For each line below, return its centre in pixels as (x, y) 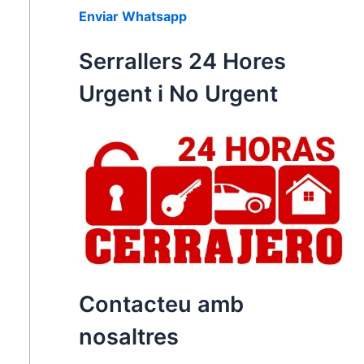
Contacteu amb (161, 305)
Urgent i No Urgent (178, 94)
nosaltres (128, 337)
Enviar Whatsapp (132, 17)
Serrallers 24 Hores (182, 62)
